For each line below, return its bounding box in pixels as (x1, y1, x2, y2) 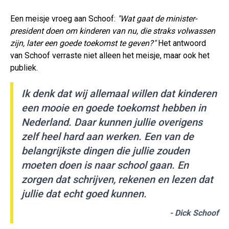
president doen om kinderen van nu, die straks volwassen (10, 26, 215, 36)
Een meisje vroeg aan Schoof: (10, 14, 118, 24)
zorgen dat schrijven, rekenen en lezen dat (21, 173, 213, 186)
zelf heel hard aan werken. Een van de (21, 130, 194, 143)
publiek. (10, 63, 38, 73)
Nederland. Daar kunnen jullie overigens (21, 116, 202, 129)
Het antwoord (156, 38, 206, 49)
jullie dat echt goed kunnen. (21, 188, 147, 200)
